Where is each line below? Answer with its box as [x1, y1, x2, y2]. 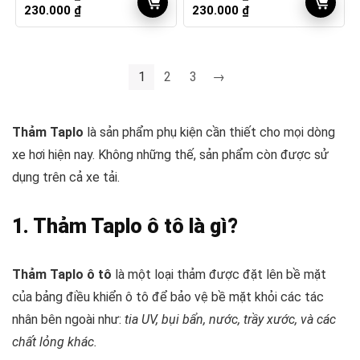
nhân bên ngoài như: [12, 312, 125, 327]
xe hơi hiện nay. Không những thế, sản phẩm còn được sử [12, 147, 329, 162]
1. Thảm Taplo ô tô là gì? [12, 215, 238, 238]
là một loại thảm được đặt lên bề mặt [112, 267, 326, 282]
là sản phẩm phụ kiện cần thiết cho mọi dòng [84, 125, 335, 140]
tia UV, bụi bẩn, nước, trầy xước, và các [125, 312, 336, 327]
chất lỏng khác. [12, 334, 97, 350]
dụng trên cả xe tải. [12, 170, 120, 185]
